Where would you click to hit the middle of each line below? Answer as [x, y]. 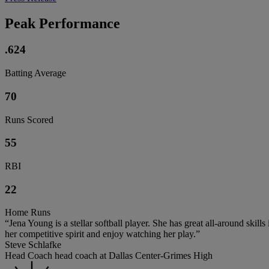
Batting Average [35, 73]
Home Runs [28, 213]
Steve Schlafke [33, 245]
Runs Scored [29, 119]
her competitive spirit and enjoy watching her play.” [102, 234]
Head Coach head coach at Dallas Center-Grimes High [109, 256]
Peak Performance [62, 23]
